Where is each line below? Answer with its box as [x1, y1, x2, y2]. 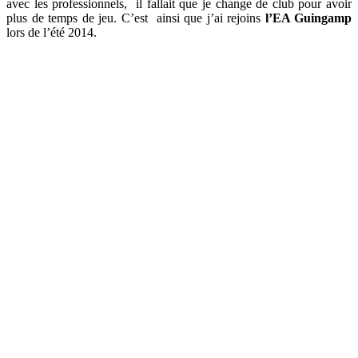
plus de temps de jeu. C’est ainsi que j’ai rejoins [6, 11, 265, 25]
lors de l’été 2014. [6, 26, 97, 39]
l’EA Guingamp [265, 11, 352, 25]
